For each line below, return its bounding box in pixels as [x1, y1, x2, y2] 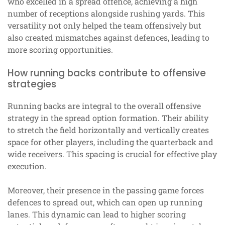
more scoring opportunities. [8, 44, 113, 55]
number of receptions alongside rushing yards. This [8, 8, 205, 19]
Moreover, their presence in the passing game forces [8, 185, 204, 196]
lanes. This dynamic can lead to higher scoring [8, 209, 186, 220]
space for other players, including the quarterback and [8, 137, 213, 148]
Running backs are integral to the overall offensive [8, 100, 201, 111]
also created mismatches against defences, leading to [8, 32, 209, 43]
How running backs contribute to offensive [8, 66, 206, 80]
